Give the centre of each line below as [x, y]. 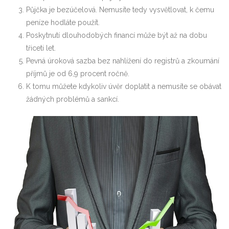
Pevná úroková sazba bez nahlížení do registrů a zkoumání [123, 61]
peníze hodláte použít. [63, 23]
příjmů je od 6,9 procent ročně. [78, 74]
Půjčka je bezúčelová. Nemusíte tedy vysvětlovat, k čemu [120, 10]
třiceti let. [41, 48]
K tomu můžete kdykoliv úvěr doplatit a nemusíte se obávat [124, 87]
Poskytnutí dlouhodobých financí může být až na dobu [117, 36]
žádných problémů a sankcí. [73, 99]
